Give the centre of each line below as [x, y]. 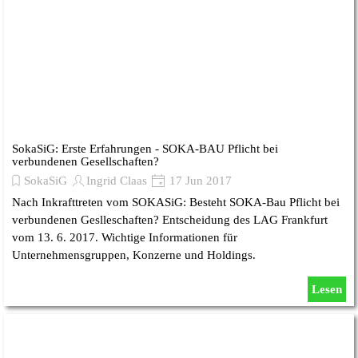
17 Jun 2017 [199, 181]
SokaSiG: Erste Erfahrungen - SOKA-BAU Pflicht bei [145, 149]
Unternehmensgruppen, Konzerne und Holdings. [134, 255]
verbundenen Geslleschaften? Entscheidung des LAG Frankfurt [170, 220]
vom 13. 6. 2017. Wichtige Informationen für [125, 237]
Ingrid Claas [117, 181]
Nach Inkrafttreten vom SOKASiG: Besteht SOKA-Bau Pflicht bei [176, 202]
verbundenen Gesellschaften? [86, 161]
